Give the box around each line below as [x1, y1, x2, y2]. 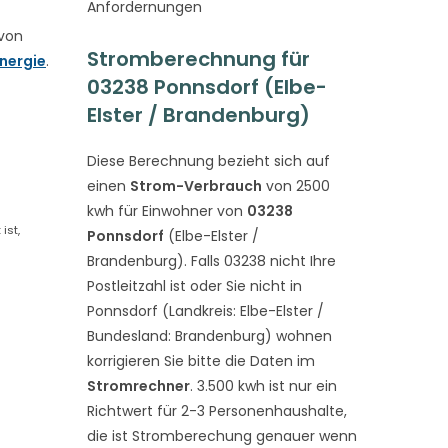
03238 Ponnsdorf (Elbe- [86, 73, 327, 101]
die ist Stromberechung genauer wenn [86, 426, 357, 446]
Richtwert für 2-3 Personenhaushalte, [86, 401, 347, 421]
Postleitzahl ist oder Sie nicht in [86, 276, 302, 296]
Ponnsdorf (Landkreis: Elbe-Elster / [86, 301, 324, 321]
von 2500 [261, 176, 330, 196]
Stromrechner [86, 376, 190, 396]
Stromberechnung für [86, 45, 310, 73]
